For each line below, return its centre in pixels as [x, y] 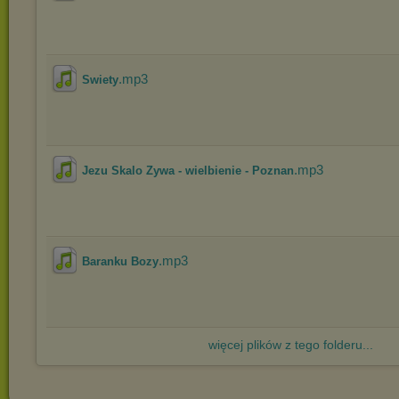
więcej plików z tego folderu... [290, 345]
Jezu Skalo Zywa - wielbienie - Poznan [188, 171]
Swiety [100, 80]
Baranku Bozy [120, 261]
